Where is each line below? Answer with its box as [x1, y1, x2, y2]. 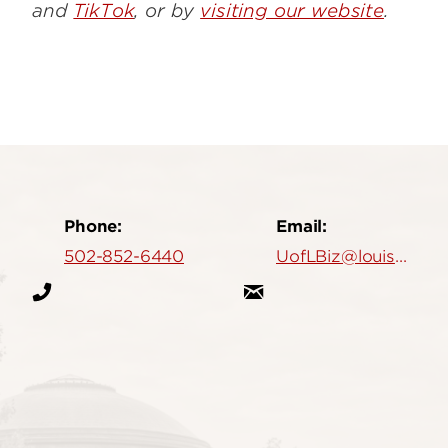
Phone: [64, 215, 123, 236]
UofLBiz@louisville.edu [394, 245, 407, 266]
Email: [276, 215, 328, 236]
